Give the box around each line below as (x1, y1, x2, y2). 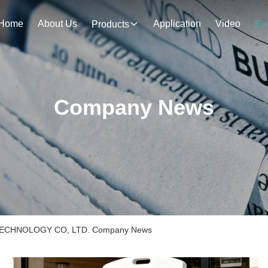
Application (153, 19, 201, 29)
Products (92, 19, 129, 29)
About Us (38, 19, 77, 29)
